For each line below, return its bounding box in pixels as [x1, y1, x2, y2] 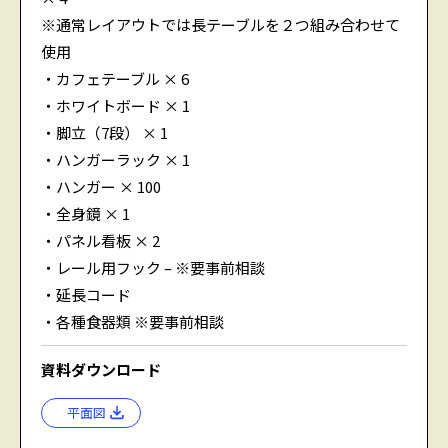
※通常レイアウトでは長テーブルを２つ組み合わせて [41, 14, 400, 36]
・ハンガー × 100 [41, 176, 161, 198]
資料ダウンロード [41, 359, 161, 381]
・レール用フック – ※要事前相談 [41, 257, 265, 279]
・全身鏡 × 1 [41, 203, 130, 225]
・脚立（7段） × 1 [41, 122, 168, 144]
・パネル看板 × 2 [41, 230, 160, 252]
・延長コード [41, 284, 131, 306]
